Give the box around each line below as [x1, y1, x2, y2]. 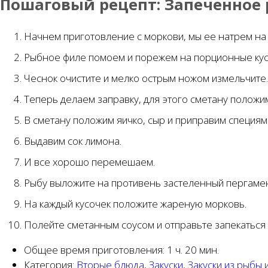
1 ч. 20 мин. [167, 242, 219, 257]
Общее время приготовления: [24, 242, 167, 257]
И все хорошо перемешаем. [24, 154, 155, 169]
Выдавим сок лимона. [24, 133, 121, 148]
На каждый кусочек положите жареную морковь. [24, 196, 246, 211]
